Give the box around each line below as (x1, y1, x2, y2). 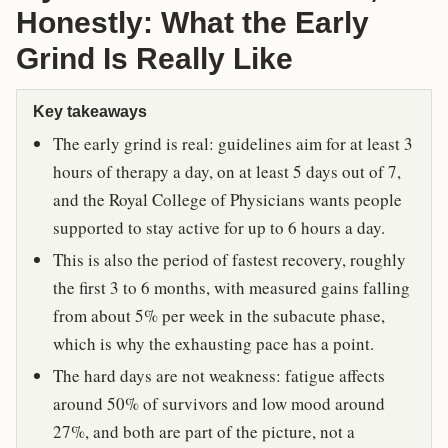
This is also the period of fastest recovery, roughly (53, 247, 406, 271)
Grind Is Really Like (16, 41, 293, 75)
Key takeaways (33, 102, 147, 120)
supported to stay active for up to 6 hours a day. (53, 215, 385, 239)
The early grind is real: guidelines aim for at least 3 (53, 131, 413, 155)
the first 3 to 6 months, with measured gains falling (53, 275, 410, 299)
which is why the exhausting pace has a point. (53, 331, 374, 355)
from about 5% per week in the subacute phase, (53, 303, 385, 327)
